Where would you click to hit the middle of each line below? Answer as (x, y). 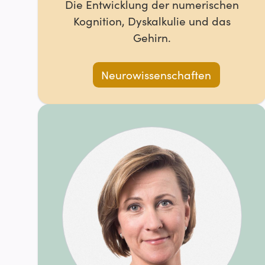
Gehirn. (152, 37)
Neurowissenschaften (156, 75)
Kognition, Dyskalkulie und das (152, 20)
